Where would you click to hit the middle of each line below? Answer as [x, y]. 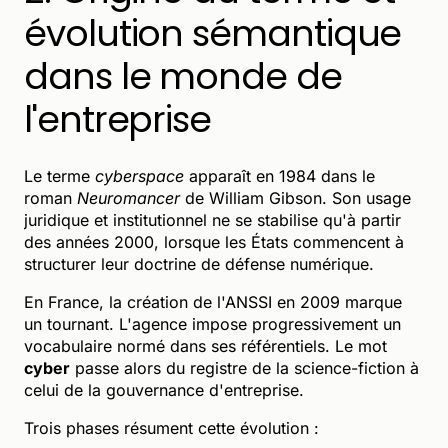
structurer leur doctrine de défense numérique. [199, 263]
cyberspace [139, 175]
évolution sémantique [213, 33]
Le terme [59, 175]
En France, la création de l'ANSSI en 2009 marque [213, 301]
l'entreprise [118, 119]
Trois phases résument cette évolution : [171, 427]
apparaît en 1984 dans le [279, 175]
